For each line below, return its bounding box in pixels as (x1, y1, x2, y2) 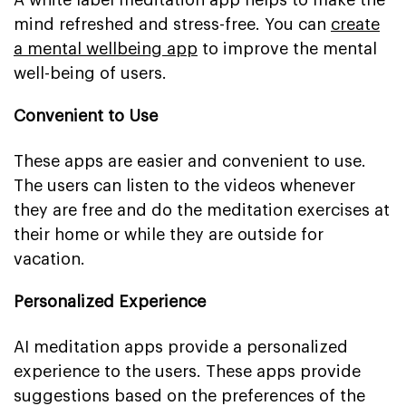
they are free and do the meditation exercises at (14, 201, 390, 218)
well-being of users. (14, 64, 167, 82)
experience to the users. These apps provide (14, 362, 361, 380)
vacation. (14, 250, 85, 267)
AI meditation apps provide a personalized (14, 338, 348, 355)
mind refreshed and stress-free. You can (14, 15, 331, 33)
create (331, 15, 380, 33)
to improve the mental (198, 40, 377, 57)
